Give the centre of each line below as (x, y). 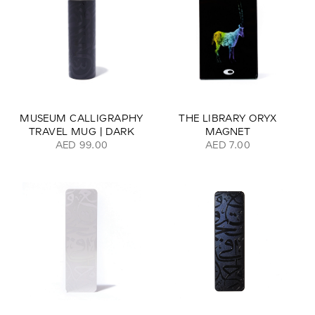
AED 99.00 (82, 144)
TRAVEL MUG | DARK (82, 131)
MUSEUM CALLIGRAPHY (82, 118)
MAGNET (228, 131)
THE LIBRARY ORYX (228, 118)
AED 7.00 (228, 144)
